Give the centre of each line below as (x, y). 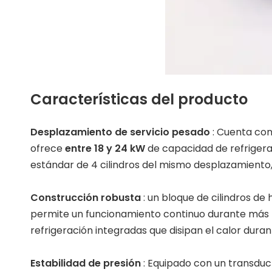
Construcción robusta (87, 198)
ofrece (48, 148)
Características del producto (139, 99)
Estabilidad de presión (87, 263)
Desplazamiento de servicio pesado (121, 132)
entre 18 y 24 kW (106, 148)
